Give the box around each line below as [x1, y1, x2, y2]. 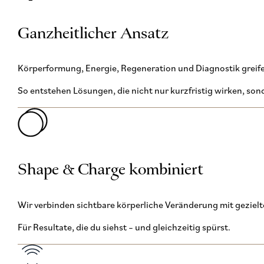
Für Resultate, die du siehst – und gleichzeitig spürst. [17, 222, 230, 235]
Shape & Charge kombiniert [17, 160, 203, 181]
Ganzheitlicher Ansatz [17, 23, 169, 44]
